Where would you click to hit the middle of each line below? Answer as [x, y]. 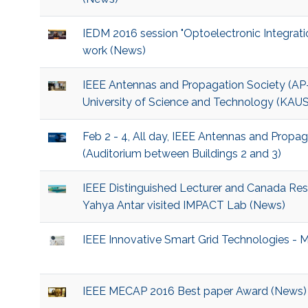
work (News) [114, 51]
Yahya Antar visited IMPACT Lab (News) [184, 206]
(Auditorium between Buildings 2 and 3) [181, 154]
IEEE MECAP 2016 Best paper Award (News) [194, 291]
